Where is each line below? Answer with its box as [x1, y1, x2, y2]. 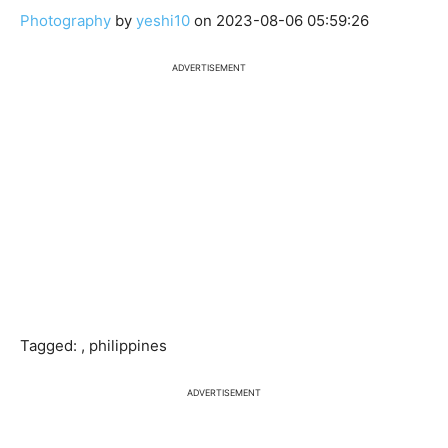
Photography [20, 11, 111, 31]
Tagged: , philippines [20, 336, 167, 356]
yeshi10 [136, 11, 194, 31]
